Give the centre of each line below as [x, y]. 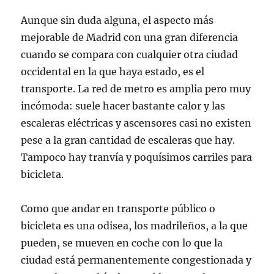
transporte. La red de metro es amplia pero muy [136, 89]
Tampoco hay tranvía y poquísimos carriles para [137, 157]
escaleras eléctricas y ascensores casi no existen [136, 123]
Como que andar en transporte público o [118, 209]
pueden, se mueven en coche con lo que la [122, 243]
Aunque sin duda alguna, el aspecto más [117, 20]
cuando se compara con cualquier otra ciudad [130, 54]
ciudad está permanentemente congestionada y [136, 260]
